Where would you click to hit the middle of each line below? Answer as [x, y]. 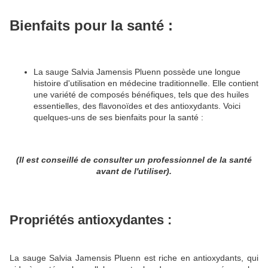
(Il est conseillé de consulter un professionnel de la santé [134, 159]
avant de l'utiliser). [134, 171]
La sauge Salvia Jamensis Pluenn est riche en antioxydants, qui [134, 258]
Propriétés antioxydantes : [91, 220]
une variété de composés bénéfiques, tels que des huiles [141, 94]
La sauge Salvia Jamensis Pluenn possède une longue [137, 71]
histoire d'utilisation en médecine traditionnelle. [123, 83]
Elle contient [235, 83]
